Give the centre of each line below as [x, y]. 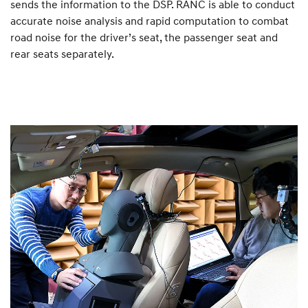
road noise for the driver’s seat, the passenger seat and [144, 37]
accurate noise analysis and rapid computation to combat [150, 20]
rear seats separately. [62, 53]
